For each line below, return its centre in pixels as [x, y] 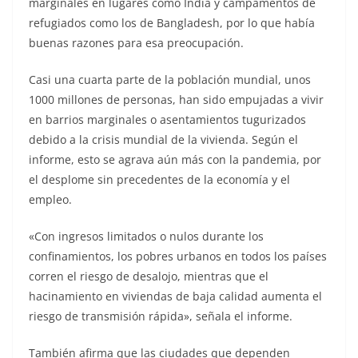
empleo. [50, 199]
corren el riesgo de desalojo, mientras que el [149, 276]
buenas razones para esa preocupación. [136, 42]
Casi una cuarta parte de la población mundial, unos [170, 79]
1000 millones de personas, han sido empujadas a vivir [176, 99]
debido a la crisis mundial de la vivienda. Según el [163, 139]
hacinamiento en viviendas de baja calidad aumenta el [175, 296]
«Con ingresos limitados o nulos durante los [146, 236]
